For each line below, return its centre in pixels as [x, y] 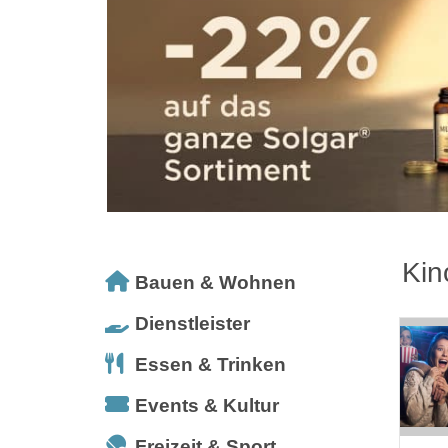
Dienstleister [192, 323]
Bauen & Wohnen [215, 282]
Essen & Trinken [210, 364]
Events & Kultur [207, 405]
